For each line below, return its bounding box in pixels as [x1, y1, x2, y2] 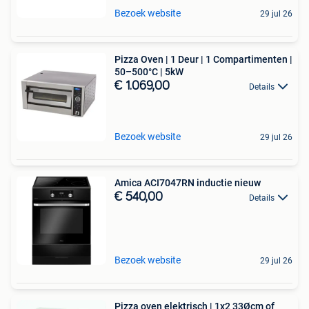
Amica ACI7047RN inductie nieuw [114, 177, 261, 188]
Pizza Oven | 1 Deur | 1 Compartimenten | [114, 53, 292, 65]
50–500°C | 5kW [114, 66, 183, 77]
